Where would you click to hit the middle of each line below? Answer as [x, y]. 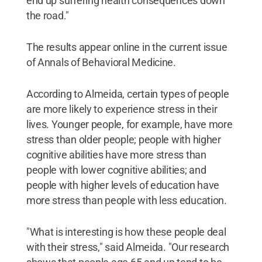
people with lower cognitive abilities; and [116, 170]
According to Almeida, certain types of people [127, 94]
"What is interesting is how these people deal [126, 232]
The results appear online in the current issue [127, 47]
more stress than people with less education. [126, 200]
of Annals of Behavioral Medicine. [101, 62]
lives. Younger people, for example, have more [129, 124]
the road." [48, 15]
